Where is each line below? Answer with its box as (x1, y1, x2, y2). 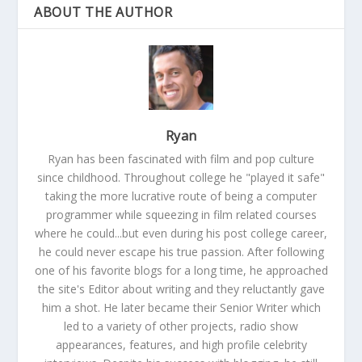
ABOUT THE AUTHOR (34, 2, 173, 21)
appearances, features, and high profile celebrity (55, 336, 307, 352)
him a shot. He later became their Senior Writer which (41, 299, 321, 315)
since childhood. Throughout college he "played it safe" (37, 169, 325, 185)
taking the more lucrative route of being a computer (45, 187, 317, 204)
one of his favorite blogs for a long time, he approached (34, 262, 328, 278)
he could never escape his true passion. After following (38, 243, 324, 259)
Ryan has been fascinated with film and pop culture (48, 150, 314, 166)
